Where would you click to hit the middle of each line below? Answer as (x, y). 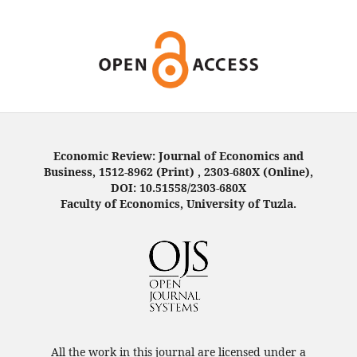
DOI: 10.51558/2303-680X (178, 188)
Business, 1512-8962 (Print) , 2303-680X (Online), (178, 172)
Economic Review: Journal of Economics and (178, 156)
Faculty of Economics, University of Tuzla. (178, 204)
